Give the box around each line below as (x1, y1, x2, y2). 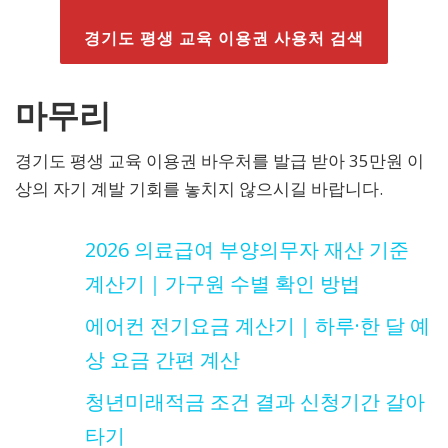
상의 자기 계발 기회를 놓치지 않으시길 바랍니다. (15, 176, 383, 200)
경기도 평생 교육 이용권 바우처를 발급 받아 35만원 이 (15, 148, 424, 172)
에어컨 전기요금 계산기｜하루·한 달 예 (85, 311, 430, 339)
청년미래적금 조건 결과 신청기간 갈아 (85, 387, 425, 415)
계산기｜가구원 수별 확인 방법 (85, 269, 360, 297)
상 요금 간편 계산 (85, 345, 240, 373)
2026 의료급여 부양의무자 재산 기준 (85, 235, 409, 263)
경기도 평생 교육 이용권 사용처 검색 (84, 26, 364, 49)
